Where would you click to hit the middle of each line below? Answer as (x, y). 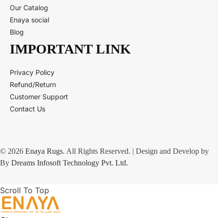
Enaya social (29, 20)
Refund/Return (33, 85)
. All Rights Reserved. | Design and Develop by (136, 151)
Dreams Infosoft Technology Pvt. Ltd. (70, 163)
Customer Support (39, 97)
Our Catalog (29, 8)
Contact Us (27, 109)
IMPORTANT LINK (70, 49)
